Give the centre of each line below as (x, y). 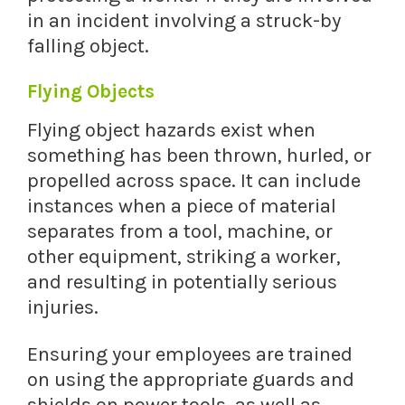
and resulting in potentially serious (182, 283)
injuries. (63, 308)
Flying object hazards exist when (171, 131)
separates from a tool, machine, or (180, 232)
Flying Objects (91, 92)
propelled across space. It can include (194, 181)
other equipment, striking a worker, (184, 257)
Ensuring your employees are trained (190, 355)
